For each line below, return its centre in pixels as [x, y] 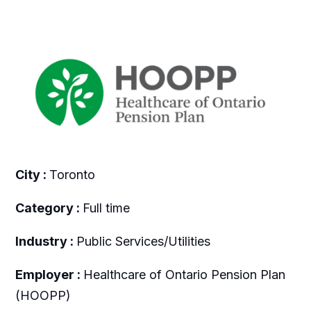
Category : [49, 208]
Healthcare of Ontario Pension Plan [184, 275]
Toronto [72, 175]
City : [32, 175]
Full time [106, 208]
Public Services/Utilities [143, 242]
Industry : [45, 242]
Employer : [49, 275]
